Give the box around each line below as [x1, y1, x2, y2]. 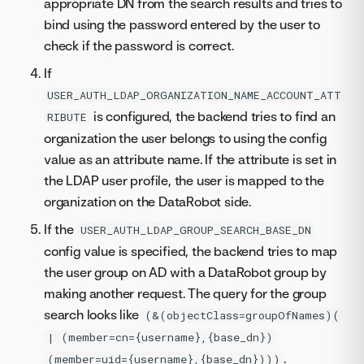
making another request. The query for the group [44, 284, 327, 301]
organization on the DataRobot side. [44, 193, 252, 210]
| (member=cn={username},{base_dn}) [47, 329, 273, 344]
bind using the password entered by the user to [44, 15, 320, 32]
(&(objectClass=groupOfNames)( [145, 307, 340, 323]
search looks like [44, 305, 142, 323]
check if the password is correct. [44, 37, 234, 54]
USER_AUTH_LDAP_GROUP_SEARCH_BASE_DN [80, 222, 311, 237]
